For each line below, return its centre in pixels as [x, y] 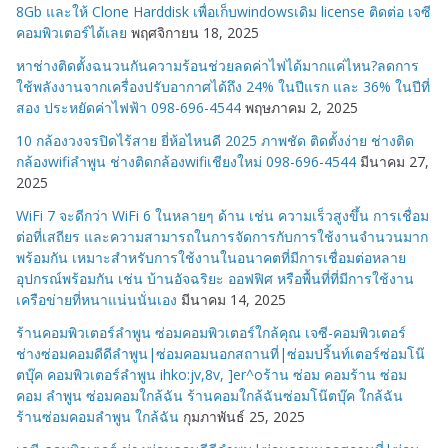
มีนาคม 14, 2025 [233, 300]
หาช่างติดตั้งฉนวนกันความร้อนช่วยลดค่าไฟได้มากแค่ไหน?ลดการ [217, 66]
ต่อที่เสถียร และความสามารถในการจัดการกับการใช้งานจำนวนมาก [222, 237]
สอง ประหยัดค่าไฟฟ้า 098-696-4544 [128, 108]
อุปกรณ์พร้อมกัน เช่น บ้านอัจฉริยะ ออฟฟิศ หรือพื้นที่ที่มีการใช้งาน [215, 279]
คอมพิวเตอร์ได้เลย [71, 33]
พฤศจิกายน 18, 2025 [195, 33]
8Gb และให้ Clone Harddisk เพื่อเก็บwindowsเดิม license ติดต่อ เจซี [223, 12]
